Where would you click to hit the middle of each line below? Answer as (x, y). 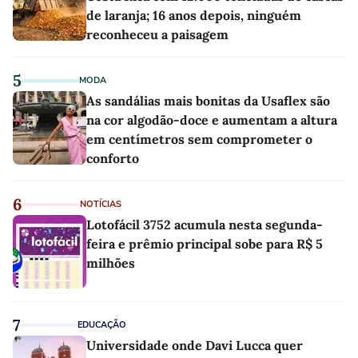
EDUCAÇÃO (102, 325)
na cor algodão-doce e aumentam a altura (212, 120)
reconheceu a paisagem (157, 35)
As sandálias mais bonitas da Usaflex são (208, 101)
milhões (111, 263)
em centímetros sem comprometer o (199, 139)
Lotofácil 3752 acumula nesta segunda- (205, 225)
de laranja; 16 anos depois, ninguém (194, 16)
